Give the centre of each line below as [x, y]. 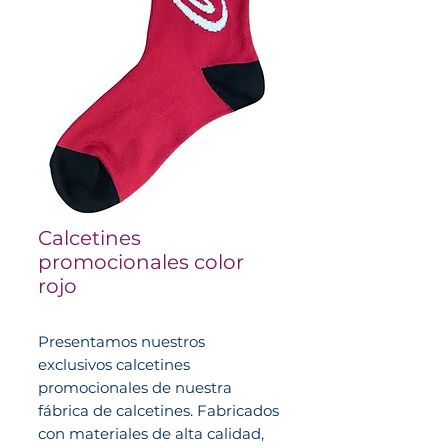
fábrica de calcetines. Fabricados [158, 410]
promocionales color [141, 262]
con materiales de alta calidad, [151, 433]
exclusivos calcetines [114, 364]
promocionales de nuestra [135, 387]
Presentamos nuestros [121, 341]
